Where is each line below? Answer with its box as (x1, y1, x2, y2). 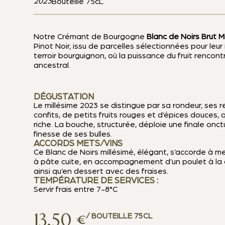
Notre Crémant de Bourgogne (34, 33, 145, 41)
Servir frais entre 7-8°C (34, 185, 118, 194)
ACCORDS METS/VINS (34, 139, 123, 148)
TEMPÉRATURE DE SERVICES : (34, 176, 159, 185)
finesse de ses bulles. (34, 130, 113, 139)
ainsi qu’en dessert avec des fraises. (34, 167, 169, 176)
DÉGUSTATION (34, 92, 94, 101)
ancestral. (34, 61, 71, 70)
